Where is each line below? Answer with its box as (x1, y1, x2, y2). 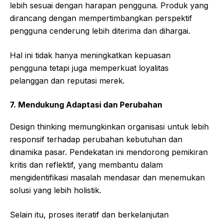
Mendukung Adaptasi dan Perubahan (18, 99, 162, 109)
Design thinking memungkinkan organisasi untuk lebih (10, 121, 209, 131)
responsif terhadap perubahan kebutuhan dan (10, 134, 182, 144)
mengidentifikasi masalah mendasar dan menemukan (10, 172, 205, 182)
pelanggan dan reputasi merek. (10, 75, 125, 86)
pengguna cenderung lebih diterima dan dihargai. (10, 25, 190, 36)
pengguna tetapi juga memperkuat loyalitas (10, 63, 169, 73)
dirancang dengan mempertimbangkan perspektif (10, 13, 192, 23)
